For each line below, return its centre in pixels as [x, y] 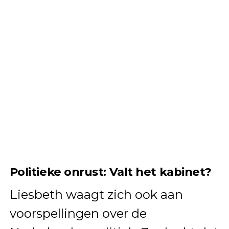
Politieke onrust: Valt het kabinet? [110, 172]
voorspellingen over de [78, 214]
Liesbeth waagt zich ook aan [96, 195]
